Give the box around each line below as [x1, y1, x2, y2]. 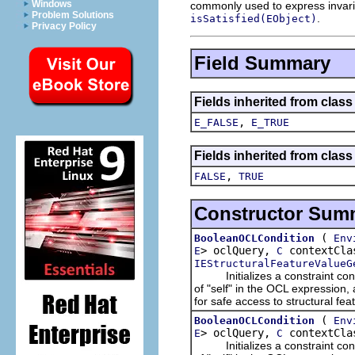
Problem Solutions [32, 10, 114, 21]
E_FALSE [194, 116, 239, 128]
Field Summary [194, 52, 330, 74]
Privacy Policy [32, 21, 97, 32]
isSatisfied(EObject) [190, 12, 317, 25]
